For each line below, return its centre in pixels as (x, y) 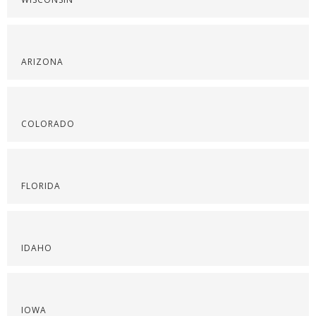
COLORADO (48, 124)
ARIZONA (42, 62)
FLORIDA (41, 186)
